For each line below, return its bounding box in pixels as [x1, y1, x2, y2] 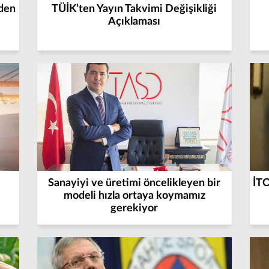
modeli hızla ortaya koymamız [63, 190, 205, 201]
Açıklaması [108, 16, 161, 27]
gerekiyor [110, 203, 159, 214]
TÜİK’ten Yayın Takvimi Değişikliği [52, 4, 217, 14]
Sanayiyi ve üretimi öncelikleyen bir [48, 178, 221, 189]
